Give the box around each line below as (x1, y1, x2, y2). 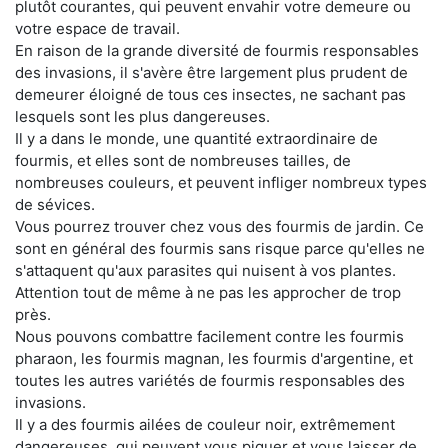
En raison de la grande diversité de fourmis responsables (15, 41, 419, 61)
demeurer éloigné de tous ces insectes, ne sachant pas (15, 85, 406, 105)
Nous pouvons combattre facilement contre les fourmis (15, 327, 404, 347)
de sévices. (15, 195, 95, 215)
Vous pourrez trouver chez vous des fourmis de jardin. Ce (15, 217, 424, 237)
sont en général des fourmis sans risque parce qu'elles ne (15, 239, 425, 259)
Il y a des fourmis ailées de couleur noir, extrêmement (15, 415, 395, 435)
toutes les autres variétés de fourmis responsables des (15, 371, 405, 391)
